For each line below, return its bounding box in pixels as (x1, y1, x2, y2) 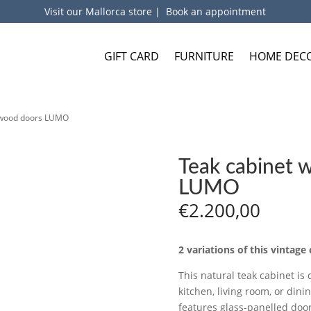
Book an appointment (166, 5, 267, 18)
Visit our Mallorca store (44, 5, 155, 18)
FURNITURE (174, 48, 234, 64)
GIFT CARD (104, 48, 159, 64)
